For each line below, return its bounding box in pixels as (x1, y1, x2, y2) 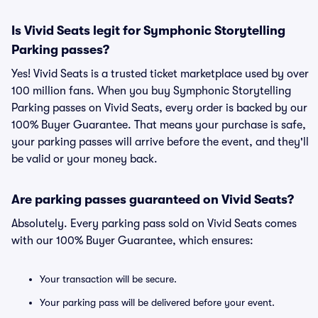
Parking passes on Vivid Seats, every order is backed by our (11, 102, 307, 114)
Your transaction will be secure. (40, 273, 177, 285)
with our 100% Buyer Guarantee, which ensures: (11, 234, 253, 247)
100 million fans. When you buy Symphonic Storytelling (11, 84, 291, 97)
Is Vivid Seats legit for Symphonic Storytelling (11, 23, 285, 38)
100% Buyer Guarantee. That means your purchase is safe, (11, 119, 306, 131)
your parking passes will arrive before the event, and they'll (11, 136, 309, 148)
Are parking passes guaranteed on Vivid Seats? (11, 192, 294, 207)
